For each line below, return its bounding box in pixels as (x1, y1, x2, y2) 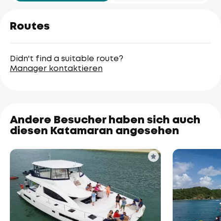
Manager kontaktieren (10, 65, 103, 73)
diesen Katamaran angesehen (10, 126, 179, 136)
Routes (10, 21, 50, 32)
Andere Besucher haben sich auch (10, 115, 200, 125)
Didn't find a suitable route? (10, 55, 123, 63)
